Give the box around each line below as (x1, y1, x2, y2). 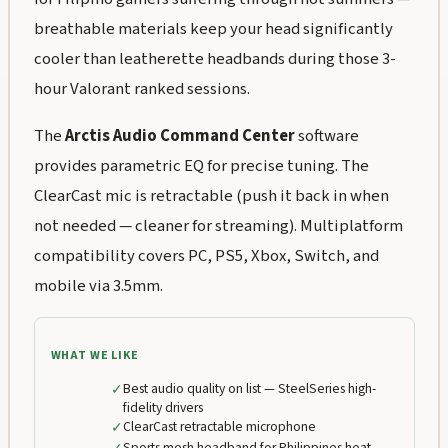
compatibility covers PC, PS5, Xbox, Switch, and (33, 243, 379, 268)
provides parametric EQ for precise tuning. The (33, 153, 369, 178)
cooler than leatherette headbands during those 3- (33, 47, 396, 72)
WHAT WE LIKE (50, 346, 139, 364)
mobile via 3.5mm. (33, 273, 163, 298)
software (294, 123, 359, 148)
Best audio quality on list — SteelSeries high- (122, 379, 376, 399)
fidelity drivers (122, 398, 203, 418)
